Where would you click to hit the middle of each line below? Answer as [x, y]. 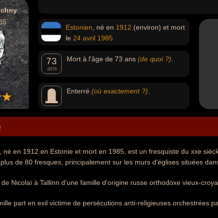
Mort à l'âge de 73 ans [102, 59]
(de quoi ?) [154, 59]
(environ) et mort [158, 27]
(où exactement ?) [120, 91]
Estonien [79, 27]
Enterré [79, 91]
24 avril [84, 38]
